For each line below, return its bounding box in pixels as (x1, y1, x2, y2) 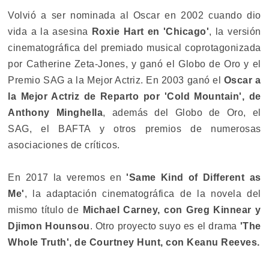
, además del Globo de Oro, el (103, 107, 261, 118)
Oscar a (223, 75, 261, 86)
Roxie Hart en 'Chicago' (91, 26, 210, 37)
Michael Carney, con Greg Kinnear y (82, 205, 261, 216)
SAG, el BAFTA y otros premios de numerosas (8, 124, 261, 134)
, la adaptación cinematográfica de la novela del (24, 189, 261, 199)
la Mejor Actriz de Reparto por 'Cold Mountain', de (8, 91, 261, 102)
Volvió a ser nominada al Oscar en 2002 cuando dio (8, 10, 261, 21)
